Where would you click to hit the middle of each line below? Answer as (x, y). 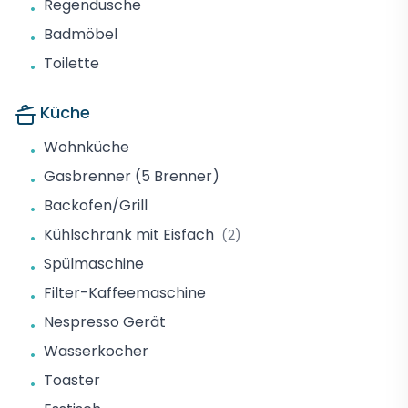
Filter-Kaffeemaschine (125, 293)
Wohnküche (87, 147)
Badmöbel (81, 34)
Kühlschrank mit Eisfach (129, 235)
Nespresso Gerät (105, 322)
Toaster (72, 380)
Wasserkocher (96, 351)
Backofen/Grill (96, 205)
